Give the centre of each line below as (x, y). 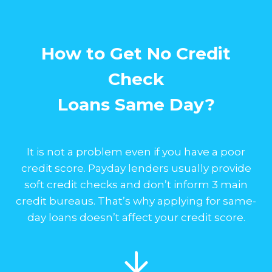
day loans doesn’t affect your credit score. (136, 217)
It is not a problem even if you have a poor (136, 151)
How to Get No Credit (136, 53)
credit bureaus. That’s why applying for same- (136, 201)
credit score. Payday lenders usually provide (136, 168)
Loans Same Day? (136, 104)
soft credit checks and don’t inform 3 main (136, 184)
